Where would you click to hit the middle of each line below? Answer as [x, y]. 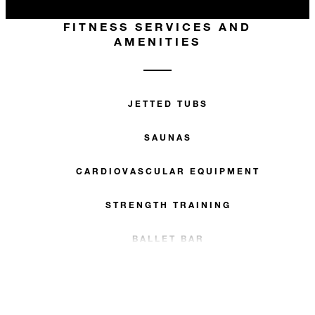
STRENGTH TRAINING [168, 205]
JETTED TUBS [168, 103]
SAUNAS [168, 137]
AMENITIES [157, 41]
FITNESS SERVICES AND [157, 26]
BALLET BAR [168, 238]
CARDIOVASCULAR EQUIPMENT [168, 171]
